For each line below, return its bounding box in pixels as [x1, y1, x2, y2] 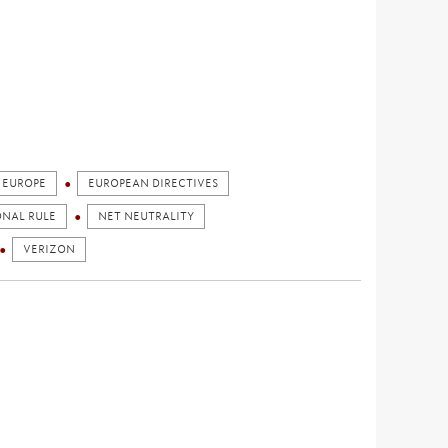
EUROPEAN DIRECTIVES [88, 177, 218, 190]
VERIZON [23, 243, 75, 256]
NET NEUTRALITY [98, 210, 194, 223]
